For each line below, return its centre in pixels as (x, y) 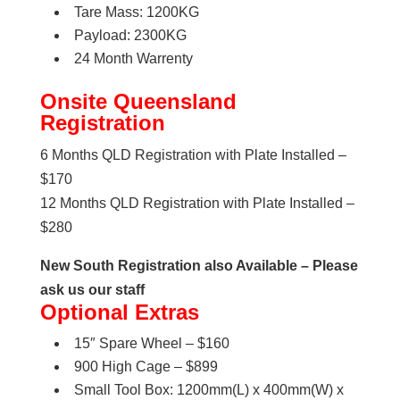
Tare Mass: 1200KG (136, 12)
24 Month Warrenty (133, 59)
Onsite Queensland (138, 102)
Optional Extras (119, 312)
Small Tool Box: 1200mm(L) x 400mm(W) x (208, 390)
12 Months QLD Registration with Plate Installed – (197, 204)
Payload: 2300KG (130, 36)
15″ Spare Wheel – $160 (151, 344)
